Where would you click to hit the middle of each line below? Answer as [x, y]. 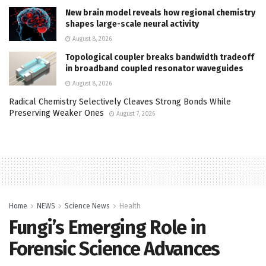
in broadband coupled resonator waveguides [154, 68]
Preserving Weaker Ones [56, 113]
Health [130, 206]
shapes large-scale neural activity [132, 24]
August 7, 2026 [135, 114]
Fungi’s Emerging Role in [107, 227]
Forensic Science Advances [114, 248]
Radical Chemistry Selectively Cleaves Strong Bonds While [120, 102]
